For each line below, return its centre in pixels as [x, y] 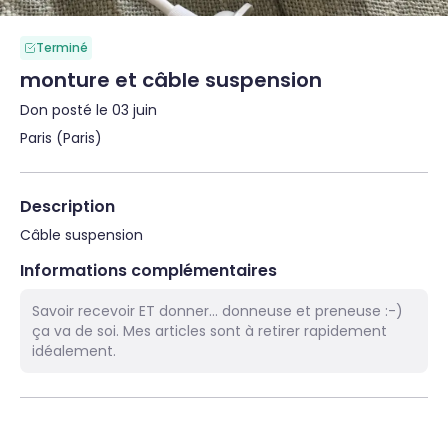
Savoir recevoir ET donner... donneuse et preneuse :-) [217, 311]
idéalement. [74, 351]
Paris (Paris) [61, 138]
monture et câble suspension [171, 80]
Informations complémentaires [148, 270]
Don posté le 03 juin [88, 110]
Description [67, 206]
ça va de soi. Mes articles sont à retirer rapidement [209, 331]
